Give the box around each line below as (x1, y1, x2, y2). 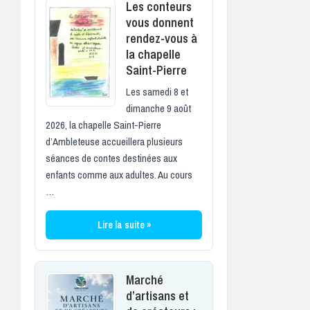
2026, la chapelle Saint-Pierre (46, 117, 161, 132)
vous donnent (126, 13, 194, 31)
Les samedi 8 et (126, 84, 188, 99)
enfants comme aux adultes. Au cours (46, 167, 192, 182)
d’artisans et (126, 286, 189, 304)
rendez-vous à (126, 29, 197, 47)
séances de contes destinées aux (46, 150, 177, 165)
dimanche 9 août (126, 100, 191, 116)
